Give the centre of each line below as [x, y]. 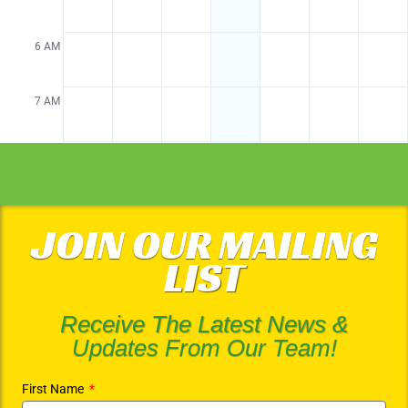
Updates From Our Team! [204, 348]
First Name [54, 389]
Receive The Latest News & [204, 325]
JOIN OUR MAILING [204, 245]
